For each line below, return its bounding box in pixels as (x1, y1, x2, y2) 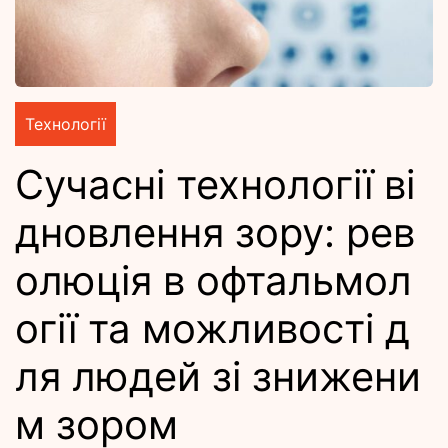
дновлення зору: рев (15, 208, 415, 258)
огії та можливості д (15, 304, 410, 354)
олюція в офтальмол (15, 256, 412, 306)
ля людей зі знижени (15, 352, 421, 402)
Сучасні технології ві (15, 160, 415, 210)
